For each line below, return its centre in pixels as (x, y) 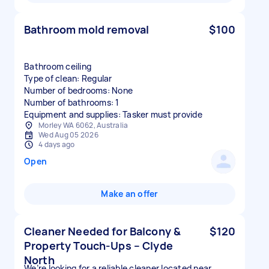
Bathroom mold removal (87, 29)
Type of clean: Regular (68, 78)
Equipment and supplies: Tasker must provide (113, 114)
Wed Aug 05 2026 (68, 135)
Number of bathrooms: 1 (72, 102)
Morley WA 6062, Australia (83, 125)
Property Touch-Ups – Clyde (98, 246)
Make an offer (130, 194)
